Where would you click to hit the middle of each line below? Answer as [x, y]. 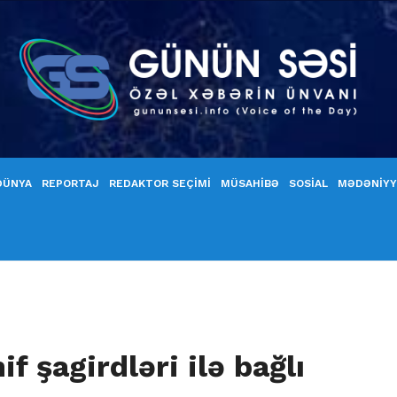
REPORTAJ [70, 183]
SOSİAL [308, 183]
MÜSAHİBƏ [250, 183]
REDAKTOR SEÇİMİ [160, 183]
